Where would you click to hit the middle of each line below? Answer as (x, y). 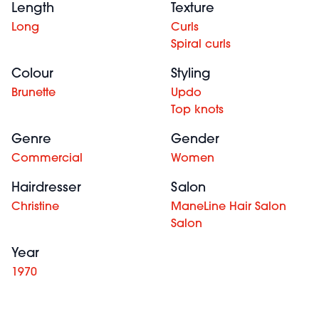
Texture (193, 9)
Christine (35, 207)
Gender (195, 140)
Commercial (47, 158)
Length (33, 9)
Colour (32, 74)
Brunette (33, 93)
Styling (191, 74)
